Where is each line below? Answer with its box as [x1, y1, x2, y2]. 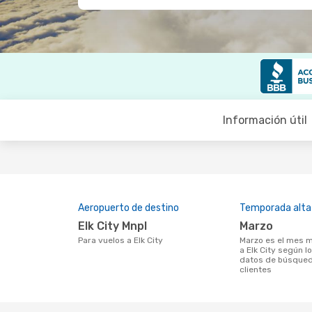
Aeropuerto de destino [78, 202, 179, 214]
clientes [240, 265, 272, 274]
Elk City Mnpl [85, 219, 147, 233]
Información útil [222, 114, 307, 127]
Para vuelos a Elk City [83, 235, 163, 245]
